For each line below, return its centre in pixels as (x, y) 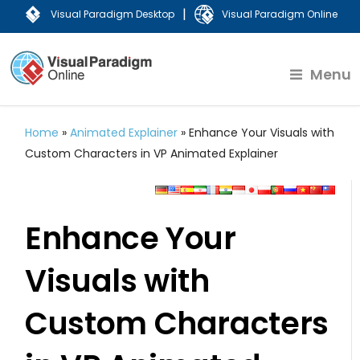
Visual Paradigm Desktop (112, 14)
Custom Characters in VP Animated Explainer (152, 153)
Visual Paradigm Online (279, 14)
